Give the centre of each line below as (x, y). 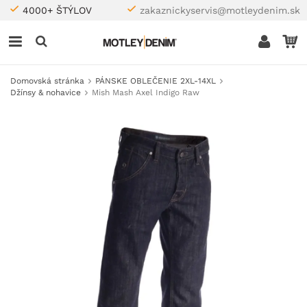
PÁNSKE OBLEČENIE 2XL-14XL (156, 81)
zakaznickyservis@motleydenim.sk (220, 10)
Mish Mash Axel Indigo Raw (146, 93)
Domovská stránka (47, 81)
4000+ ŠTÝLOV (57, 10)
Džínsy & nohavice (46, 93)
